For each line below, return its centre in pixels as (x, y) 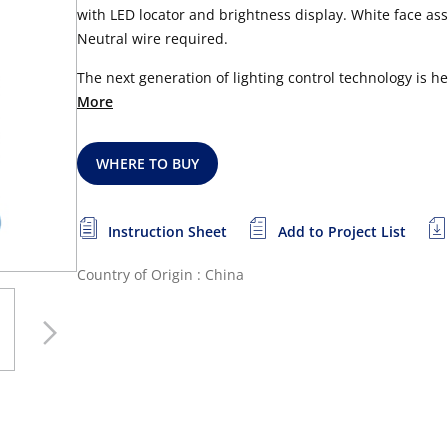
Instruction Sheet (167, 231)
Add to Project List (342, 231)
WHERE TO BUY (148, 163)
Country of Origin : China (160, 274)
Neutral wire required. (152, 38)
